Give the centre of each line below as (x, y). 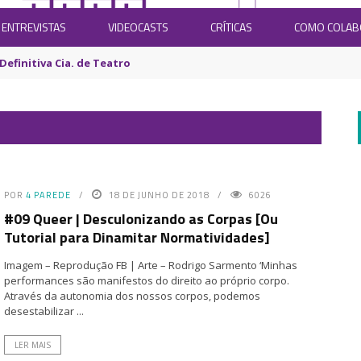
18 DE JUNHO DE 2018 (159, 195)
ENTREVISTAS (34, 27)
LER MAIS (32, 345)
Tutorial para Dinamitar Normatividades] (137, 237)
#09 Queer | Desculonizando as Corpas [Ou (141, 219)
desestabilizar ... (44, 311)
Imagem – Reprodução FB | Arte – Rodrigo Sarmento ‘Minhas (150, 265)
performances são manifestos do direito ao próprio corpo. (146, 280)
